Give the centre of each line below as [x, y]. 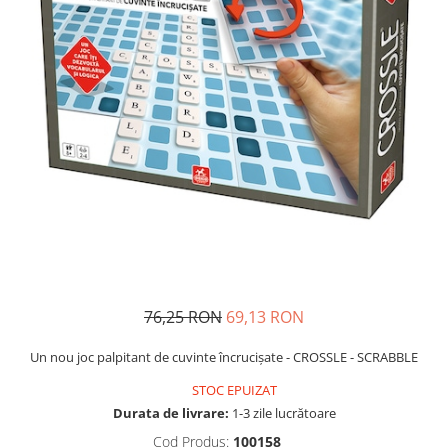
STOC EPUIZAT [233, 390]
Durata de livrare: [170, 413]
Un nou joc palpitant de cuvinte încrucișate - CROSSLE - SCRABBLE [224, 357]
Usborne [44, 20]
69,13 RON [265, 317]
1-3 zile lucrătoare [282, 413]
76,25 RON [183, 317]
